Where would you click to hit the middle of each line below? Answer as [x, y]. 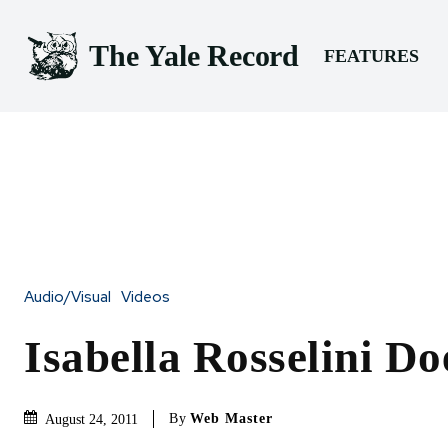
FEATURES [371, 55]
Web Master [231, 418]
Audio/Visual [67, 296]
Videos [145, 296]
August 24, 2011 [91, 419]
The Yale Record [194, 56]
